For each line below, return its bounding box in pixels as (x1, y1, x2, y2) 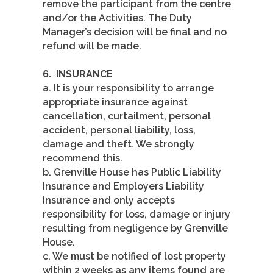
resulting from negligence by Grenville (43, 222, 228, 235)
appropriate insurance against (43, 96, 188, 108)
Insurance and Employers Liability (43, 180, 204, 193)
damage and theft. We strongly (43, 138, 194, 151)
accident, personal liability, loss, (43, 124, 196, 136)
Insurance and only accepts (43, 194, 175, 207)
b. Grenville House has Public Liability (43, 166, 221, 179)
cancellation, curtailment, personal (43, 110, 211, 122)
